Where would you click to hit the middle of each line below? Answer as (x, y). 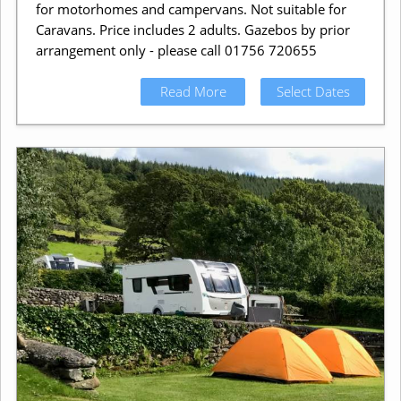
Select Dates (313, 91)
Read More (193, 91)
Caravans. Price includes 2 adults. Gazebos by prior (192, 29)
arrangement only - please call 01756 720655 (176, 50)
